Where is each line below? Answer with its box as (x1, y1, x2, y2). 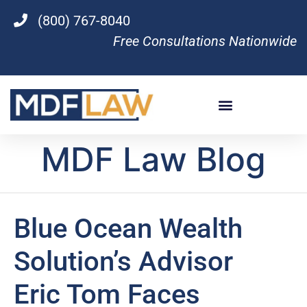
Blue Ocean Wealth (14, 212, 243, 245)
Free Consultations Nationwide (113, 33, 297, 49)
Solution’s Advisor (14, 245, 233, 278)
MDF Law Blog (41, 138, 266, 180)
